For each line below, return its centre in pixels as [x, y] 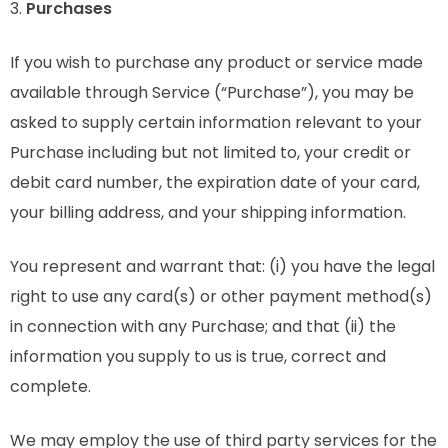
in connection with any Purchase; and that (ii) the [203, 326]
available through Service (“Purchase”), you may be [212, 92]
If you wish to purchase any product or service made [216, 62]
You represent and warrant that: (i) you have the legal [222, 266]
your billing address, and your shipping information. [208, 212]
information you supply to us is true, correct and [198, 356]
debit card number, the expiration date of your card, [215, 182]
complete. [50, 386]
